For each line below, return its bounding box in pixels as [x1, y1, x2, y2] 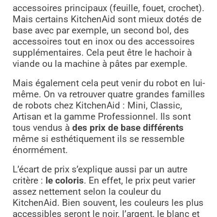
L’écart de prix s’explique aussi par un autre [12, 164, 187, 175]
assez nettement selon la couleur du [12, 186, 161, 198]
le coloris [43, 175, 84, 186]
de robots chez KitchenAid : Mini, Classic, [12, 100, 182, 111]
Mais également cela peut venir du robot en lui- [12, 78, 205, 89]
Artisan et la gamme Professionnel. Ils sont [12, 111, 191, 123]
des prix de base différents [72, 123, 184, 134]
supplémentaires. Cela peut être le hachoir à [12, 47, 192, 59]
